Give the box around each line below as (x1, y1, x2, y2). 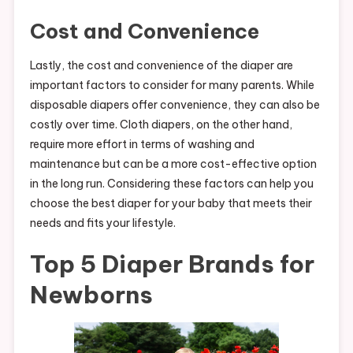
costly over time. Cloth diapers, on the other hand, (29, 117, 292, 132)
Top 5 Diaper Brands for (29, 248, 314, 279)
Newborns (29, 279, 153, 310)
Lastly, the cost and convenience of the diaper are (29, 58, 293, 72)
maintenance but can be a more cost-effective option (29, 156, 317, 171)
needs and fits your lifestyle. (29, 215, 176, 230)
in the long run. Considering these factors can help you (29, 176, 314, 191)
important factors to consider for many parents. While (29, 77, 314, 92)
